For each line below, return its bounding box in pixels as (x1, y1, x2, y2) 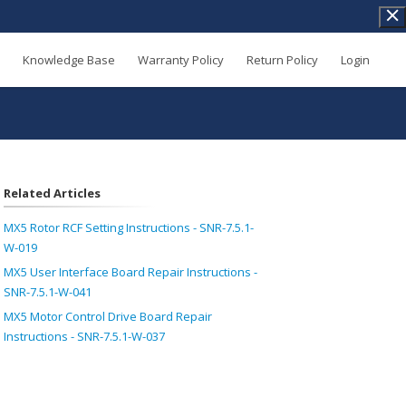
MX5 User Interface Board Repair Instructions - (3, 264, 257, 280)
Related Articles (3, 185, 101, 201)
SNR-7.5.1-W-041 (3, 284, 92, 300)
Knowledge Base (23, 52, 115, 68)
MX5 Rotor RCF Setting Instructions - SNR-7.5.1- (3, 219, 254, 236)
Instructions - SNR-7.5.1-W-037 (3, 328, 165, 344)
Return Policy (246, 52, 318, 68)
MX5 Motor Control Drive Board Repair (3, 308, 212, 324)
